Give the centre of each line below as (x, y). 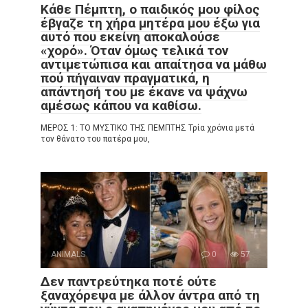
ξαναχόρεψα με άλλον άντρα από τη (150, 295)
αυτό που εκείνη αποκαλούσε (130, 36)
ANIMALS (68, 254)
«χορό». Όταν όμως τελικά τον (134, 50)
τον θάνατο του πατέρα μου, (95, 139)
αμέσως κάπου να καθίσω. (121, 105)
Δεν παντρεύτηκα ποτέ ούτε (129, 281)
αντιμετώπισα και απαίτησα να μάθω (154, 64)
